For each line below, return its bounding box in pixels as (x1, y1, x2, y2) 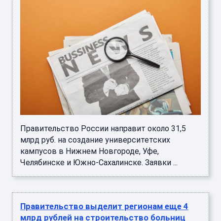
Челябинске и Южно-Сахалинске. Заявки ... (20, 158, 178, 168)
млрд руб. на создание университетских (20, 135, 170, 145)
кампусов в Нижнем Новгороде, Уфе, (20, 147, 159, 156)
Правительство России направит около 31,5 (20, 124, 186, 134)
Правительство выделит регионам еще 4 (20, 201, 188, 212)
